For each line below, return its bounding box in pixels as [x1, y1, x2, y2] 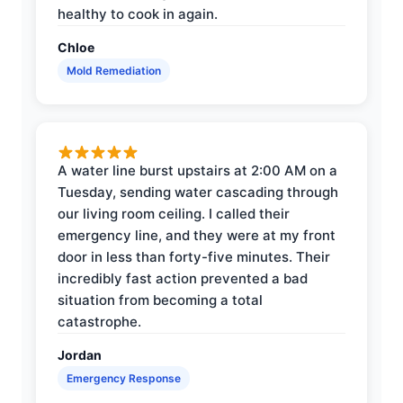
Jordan [58, 346, 102, 363]
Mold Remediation [67, 63, 161, 77]
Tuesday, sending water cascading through [58, 183, 338, 201]
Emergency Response [67, 371, 181, 385]
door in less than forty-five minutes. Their [58, 247, 330, 265]
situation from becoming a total [58, 291, 263, 309]
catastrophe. [58, 312, 141, 330]
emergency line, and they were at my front [58, 226, 336, 244]
